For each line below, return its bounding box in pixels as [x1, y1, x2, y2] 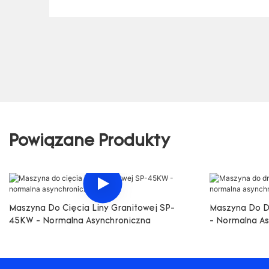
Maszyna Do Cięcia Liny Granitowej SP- [9, 204, 175, 214]
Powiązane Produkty [9, 134, 170, 151]
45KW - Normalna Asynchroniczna [9, 217, 151, 226]
